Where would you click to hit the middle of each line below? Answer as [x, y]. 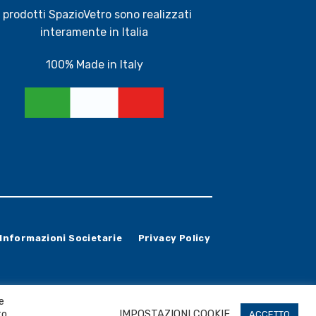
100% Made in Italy [94, 64]
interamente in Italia [94, 32]
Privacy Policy [174, 238]
